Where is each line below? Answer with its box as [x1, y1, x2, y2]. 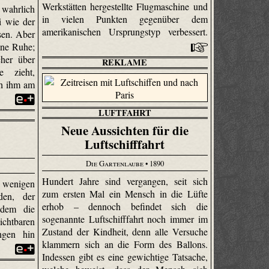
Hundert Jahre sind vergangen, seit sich [42, 175, 208, 188]
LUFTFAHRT [98, 106, 151, 119]
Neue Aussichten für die [61, 121, 189, 140]
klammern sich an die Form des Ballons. [42, 238, 208, 251]
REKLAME [102, 56, 148, 69]
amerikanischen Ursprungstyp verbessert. [42, 25, 208, 38]
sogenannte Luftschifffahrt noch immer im [42, 213, 208, 226]
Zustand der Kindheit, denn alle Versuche [42, 225, 208, 238]
